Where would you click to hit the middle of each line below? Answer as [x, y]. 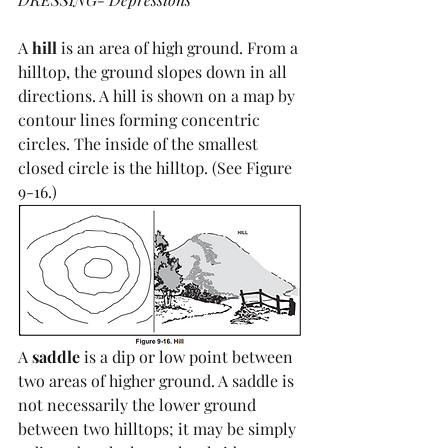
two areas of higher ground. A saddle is [158, 381]
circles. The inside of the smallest [140, 144]
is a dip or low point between [188, 357]
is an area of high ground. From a [179, 48]
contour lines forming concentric [141, 120]
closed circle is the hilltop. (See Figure [157, 168]
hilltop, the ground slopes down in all [154, 72]
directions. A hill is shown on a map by [158, 96]
